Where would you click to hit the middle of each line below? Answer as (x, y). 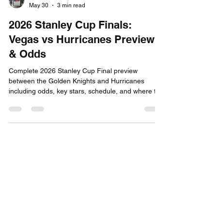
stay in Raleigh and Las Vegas (55, 132)
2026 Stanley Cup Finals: (70, 56)
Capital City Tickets (54, 28)
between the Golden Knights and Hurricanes (77, 112)
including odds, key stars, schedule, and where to (84, 122)
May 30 (39, 36)
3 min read (71, 36)
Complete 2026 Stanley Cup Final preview (73, 102)
